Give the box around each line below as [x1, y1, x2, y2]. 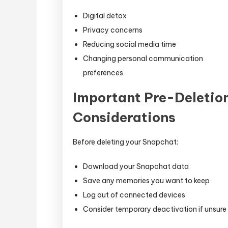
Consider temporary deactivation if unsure [83, 204, 227, 214]
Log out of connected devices [83, 190, 186, 199]
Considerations [73, 108, 176, 126]
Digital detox [83, 11, 127, 20]
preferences [83, 68, 124, 77]
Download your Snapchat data [83, 161, 189, 171]
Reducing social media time [83, 39, 177, 49]
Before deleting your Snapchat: [73, 137, 179, 147]
